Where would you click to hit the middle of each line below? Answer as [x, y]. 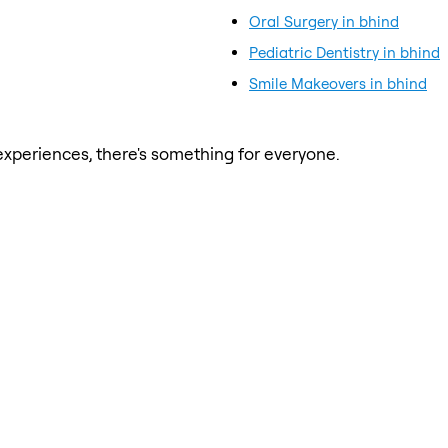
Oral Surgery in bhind [324, 21]
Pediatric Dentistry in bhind [344, 52]
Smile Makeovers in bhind [338, 83]
